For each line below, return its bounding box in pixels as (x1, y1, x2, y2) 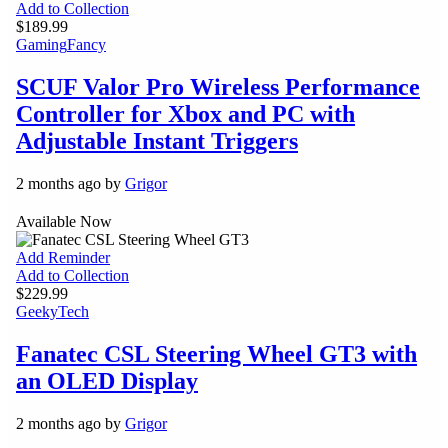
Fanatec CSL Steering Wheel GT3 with (16, 341, 417, 368)
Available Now (16, 213, 112, 231)
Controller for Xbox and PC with (16, 100, 355, 127)
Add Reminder (16, 249, 110, 267)
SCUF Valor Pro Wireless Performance (16, 73, 420, 100)
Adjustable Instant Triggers (16, 127, 298, 154)
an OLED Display (16, 368, 198, 395)
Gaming (16, 35, 67, 53)
